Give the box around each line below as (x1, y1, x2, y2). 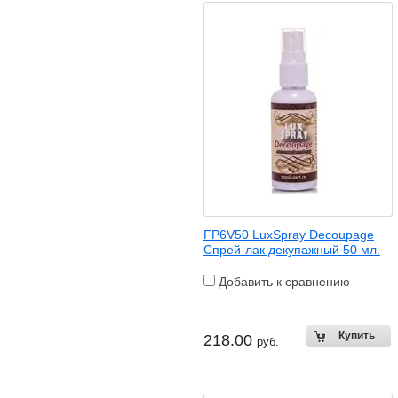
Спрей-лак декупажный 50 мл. (203, 243, 380, 257)
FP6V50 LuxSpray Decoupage (203, 227, 374, 242)
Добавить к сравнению (215, 275, 350, 289)
